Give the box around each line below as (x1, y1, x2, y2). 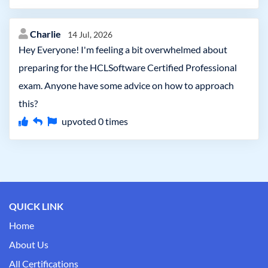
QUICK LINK (9, 200, 63, 212)
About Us (9, 239, 48, 250)
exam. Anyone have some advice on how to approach (19, 80, 234, 91)
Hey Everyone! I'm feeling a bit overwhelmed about (19, 44, 227, 55)
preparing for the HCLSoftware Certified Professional (19, 62, 237, 73)
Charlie (30, 28, 63, 39)
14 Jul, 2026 (68, 29, 112, 39)
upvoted (62, 115, 98, 127)
